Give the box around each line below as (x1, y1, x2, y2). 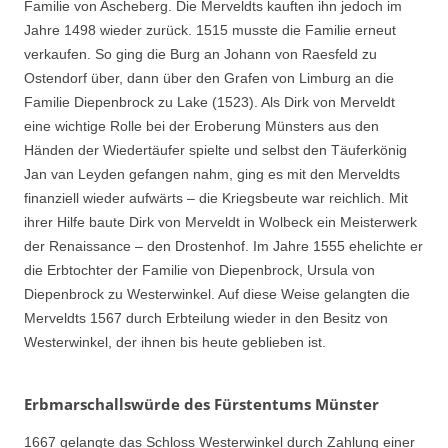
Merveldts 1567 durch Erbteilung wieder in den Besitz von (24, 310, 388, 327)
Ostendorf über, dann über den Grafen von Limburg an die (24, 70, 394, 87)
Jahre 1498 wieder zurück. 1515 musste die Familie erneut (24, 22, 396, 39)
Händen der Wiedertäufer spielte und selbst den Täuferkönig (24, 142, 407, 159)
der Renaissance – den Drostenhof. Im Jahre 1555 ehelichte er (24, 238, 423, 255)
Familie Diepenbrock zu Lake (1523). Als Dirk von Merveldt (24, 94, 395, 111)
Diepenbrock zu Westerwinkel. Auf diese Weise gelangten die (24, 286, 410, 303)
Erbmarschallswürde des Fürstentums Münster (24, 393, 379, 414)
